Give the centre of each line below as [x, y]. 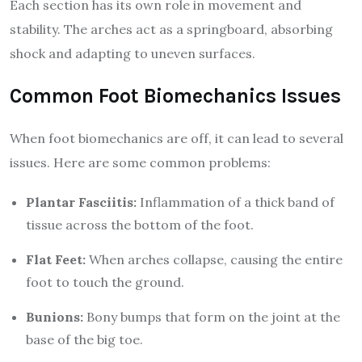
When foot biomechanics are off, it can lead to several [177, 138]
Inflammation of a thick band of [236, 202]
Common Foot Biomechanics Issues [175, 95]
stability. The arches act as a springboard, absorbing [171, 29]
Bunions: [55, 316]
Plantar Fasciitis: [81, 202]
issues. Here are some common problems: [140, 162]
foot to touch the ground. [105, 282]
